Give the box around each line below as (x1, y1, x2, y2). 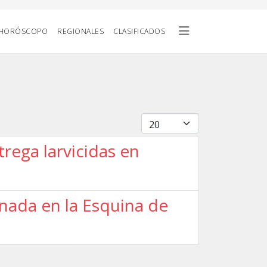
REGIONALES (57, 26, 104, 36)
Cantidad (141, 113, 180, 126)
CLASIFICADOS (113, 26, 165, 36)
